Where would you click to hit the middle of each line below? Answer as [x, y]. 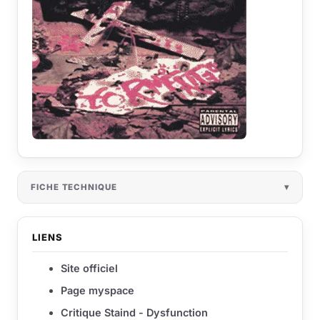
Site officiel [89, 268]
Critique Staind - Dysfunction [134, 312]
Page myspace [97, 290]
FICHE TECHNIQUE [74, 187]
